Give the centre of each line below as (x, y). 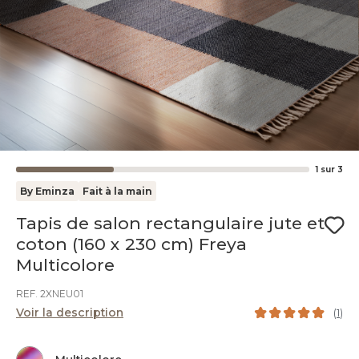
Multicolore (65, 265)
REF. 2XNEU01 (50, 294)
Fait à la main (117, 191)
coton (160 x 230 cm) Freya (131, 244)
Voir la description (70, 313)
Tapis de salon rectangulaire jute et (170, 223)
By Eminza (47, 191)
